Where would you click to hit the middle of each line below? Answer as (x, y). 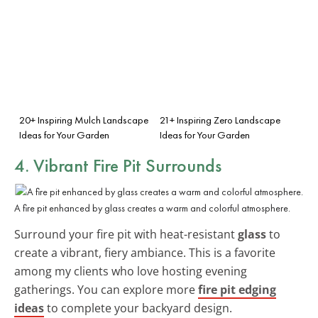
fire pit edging (237, 289)
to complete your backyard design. (138, 308)
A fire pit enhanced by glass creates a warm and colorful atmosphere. (152, 208)
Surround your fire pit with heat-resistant (126, 234)
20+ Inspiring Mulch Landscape (84, 120)
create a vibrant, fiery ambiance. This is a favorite (145, 252)
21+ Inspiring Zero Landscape (220, 120)
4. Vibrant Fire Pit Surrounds (118, 165)
